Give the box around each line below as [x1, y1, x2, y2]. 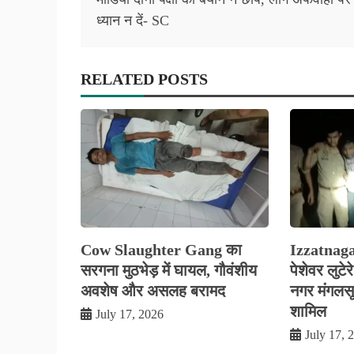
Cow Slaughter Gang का [81, 240, 242, 258]
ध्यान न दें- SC [96, 13, 169, 29]
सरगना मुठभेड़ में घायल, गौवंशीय [81, 261, 257, 279]
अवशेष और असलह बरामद [81, 281, 225, 299]
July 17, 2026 [96, 307, 164, 321]
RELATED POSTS [81, 70, 208, 88]
